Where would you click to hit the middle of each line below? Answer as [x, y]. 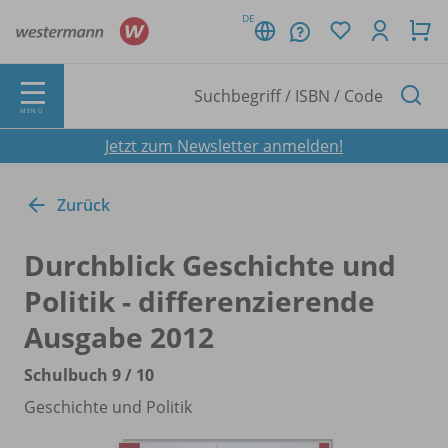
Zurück [83, 204]
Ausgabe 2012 [119, 336]
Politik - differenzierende [199, 300]
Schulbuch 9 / [78, 374]
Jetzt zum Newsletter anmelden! [224, 145]
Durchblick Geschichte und [210, 264]
